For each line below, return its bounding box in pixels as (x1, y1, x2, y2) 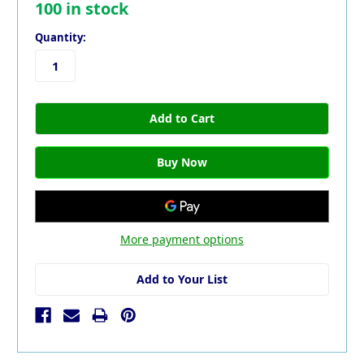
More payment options (120, 231, 244, 247)
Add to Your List (136, 271, 227, 287)
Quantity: (35, 30, 86, 45)
